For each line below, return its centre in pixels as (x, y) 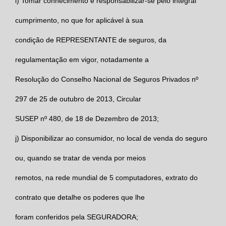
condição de (36, 40)
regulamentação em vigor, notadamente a (82, 59)
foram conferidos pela (51, 217)
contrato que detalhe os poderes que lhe (80, 197)
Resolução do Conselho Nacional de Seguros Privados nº (107, 79)
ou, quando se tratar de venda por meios (80, 158)
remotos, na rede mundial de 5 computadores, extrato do (106, 177)
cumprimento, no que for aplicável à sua (79, 20)
